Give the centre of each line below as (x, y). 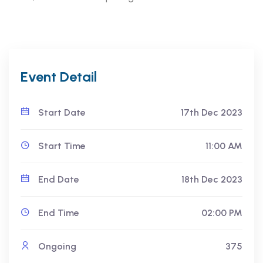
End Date (58, 180)
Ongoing (56, 247)
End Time (58, 213)
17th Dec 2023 (212, 113)
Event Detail (59, 77)
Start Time (61, 146)
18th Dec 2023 (212, 180)
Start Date (61, 113)
